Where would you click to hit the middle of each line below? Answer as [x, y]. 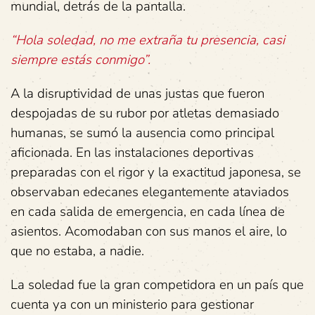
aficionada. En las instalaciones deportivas [132, 153]
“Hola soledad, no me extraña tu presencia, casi [148, 40]
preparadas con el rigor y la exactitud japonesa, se [156, 173]
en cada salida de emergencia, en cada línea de [148, 212]
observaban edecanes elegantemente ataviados [150, 192]
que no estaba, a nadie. [77, 251]
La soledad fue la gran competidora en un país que [157, 285]
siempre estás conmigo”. [81, 60]
